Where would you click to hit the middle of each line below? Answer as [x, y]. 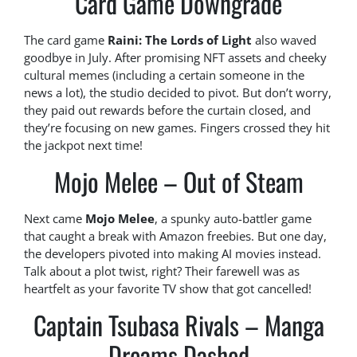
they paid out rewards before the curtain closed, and [167, 110]
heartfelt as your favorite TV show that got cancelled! [168, 289]
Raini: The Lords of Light [180, 40]
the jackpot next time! [83, 145]
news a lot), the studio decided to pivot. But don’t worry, [178, 93]
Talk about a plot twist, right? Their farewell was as [162, 271]
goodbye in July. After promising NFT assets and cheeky [175, 58]
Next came [55, 219]
